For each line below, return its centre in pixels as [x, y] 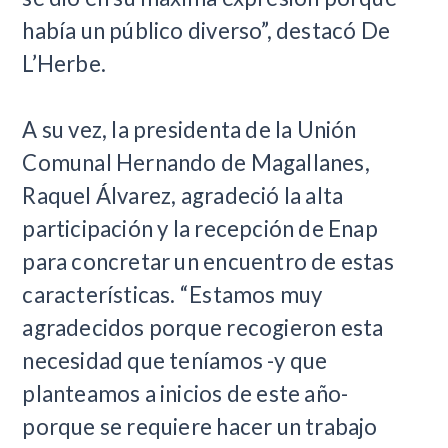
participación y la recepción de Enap [200, 228]
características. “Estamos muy [172, 294]
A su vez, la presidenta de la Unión [189, 129]
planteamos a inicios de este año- [185, 393]
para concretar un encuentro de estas [208, 261]
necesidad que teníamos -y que [175, 360]
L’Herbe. [64, 63]
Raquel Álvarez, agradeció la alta [183, 195]
